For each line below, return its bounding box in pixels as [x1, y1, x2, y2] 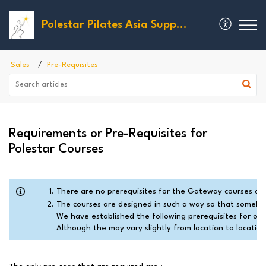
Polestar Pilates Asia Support [176, 20, 187, 30]
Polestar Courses [9, 143, 103, 156]
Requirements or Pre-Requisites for [9, 128, 207, 140]
